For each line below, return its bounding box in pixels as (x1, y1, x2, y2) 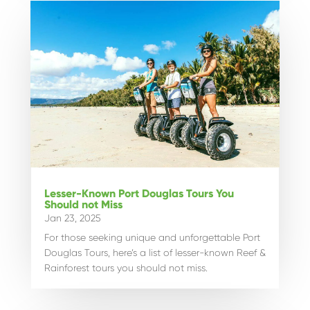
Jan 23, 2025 (44, 212, 101, 224)
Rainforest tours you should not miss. (44, 262, 208, 273)
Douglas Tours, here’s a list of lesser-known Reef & (44, 246, 266, 258)
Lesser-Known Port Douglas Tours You (44, 186, 234, 200)
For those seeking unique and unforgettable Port (44, 231, 260, 243)
